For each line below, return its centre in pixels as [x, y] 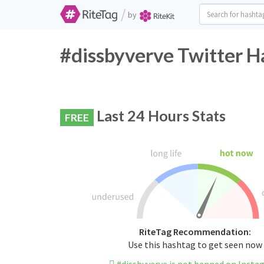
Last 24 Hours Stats [160, 115]
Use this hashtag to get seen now [195, 245]
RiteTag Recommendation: [195, 232]
